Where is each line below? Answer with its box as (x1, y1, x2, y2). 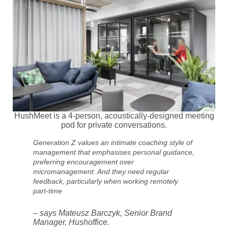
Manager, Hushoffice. (33, 218, 109, 227)
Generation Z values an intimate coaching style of (33, 138, 192, 147)
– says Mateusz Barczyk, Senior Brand (33, 209, 172, 218)
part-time (33, 187, 62, 195)
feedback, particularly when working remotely (33, 177, 178, 186)
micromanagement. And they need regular (33, 167, 169, 176)
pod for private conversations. (61, 121, 167, 130)
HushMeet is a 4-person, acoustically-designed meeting (14, 111, 214, 121)
